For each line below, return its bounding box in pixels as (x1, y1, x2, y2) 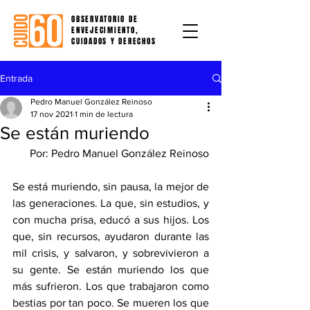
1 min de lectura (75, 109, 133, 119)
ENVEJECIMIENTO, (71, 24, 139, 36)
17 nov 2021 (30, 109, 73, 119)
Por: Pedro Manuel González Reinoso (30, 147, 209, 159)
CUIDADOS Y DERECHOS (71, 35, 156, 47)
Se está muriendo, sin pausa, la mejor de (12, 181, 209, 192)
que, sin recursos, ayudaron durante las (12, 230, 209, 242)
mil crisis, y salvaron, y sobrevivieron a (12, 247, 209, 259)
